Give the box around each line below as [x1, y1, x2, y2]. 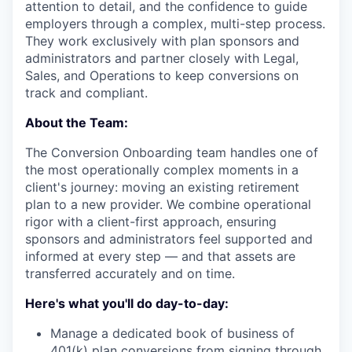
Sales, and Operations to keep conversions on [25, 68, 299, 83]
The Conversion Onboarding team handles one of [25, 145, 318, 160]
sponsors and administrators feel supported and [25, 231, 313, 247]
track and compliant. [25, 85, 148, 101]
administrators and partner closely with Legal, [25, 50, 299, 66]
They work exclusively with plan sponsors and [25, 33, 299, 49]
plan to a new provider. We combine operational [25, 196, 311, 212]
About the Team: [25, 115, 128, 130]
